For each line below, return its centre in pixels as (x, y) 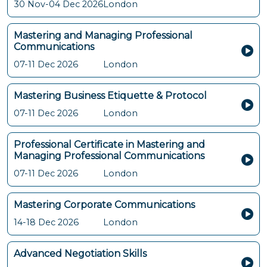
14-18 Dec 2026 (46, 222)
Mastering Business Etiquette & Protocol (110, 96)
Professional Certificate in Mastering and (109, 145)
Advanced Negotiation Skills (80, 254)
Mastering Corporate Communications (104, 205)
